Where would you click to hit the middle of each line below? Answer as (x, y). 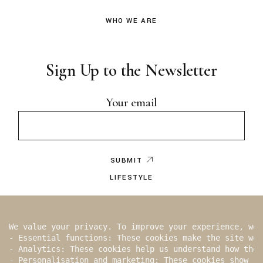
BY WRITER (131, 224)
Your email (131, 102)
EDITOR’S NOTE (131, 201)
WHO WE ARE (131, 21)
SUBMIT (126, 161)
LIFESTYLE (131, 177)
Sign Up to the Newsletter (131, 70)
